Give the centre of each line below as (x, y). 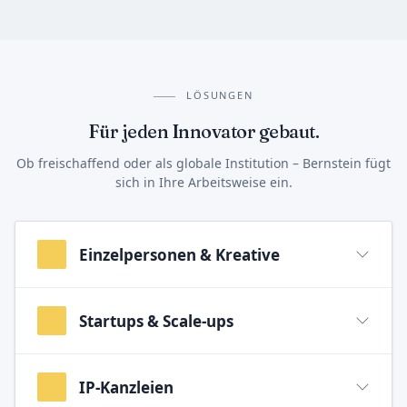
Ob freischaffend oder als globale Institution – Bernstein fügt (203, 164)
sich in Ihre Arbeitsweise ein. (203, 183)
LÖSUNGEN (220, 95)
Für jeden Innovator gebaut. (203, 132)
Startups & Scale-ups (156, 321)
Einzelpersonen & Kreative (179, 254)
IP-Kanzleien (126, 387)
